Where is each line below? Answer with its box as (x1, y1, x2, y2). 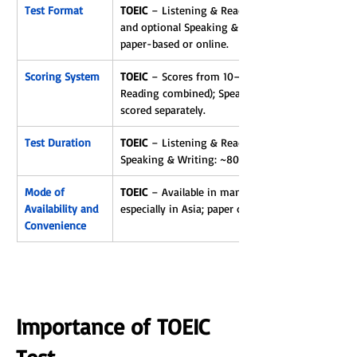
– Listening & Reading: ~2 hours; (147, 135, 314, 149)
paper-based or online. (120, 37, 229, 50)
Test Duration (25, 135, 91, 149)
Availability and (25, 202, 101, 215)
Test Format (25, 3, 83, 17)
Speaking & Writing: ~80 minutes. (120, 152, 284, 166)
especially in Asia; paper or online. (120, 202, 283, 215)
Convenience (25, 218, 86, 232)
